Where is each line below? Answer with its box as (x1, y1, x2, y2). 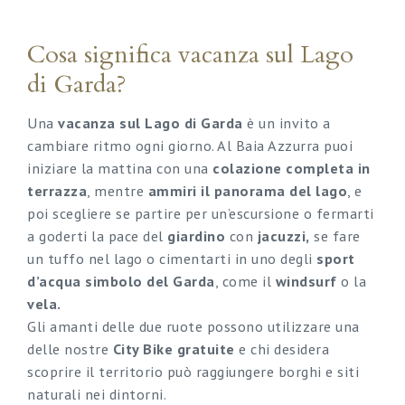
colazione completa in (212, 158, 371, 178)
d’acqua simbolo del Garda (27, 271, 215, 291)
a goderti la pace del (27, 226, 167, 246)
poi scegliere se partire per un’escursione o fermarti (27, 203, 374, 223)
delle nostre (27, 339, 113, 359)
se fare (309, 226, 361, 246)
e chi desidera (234, 339, 329, 359)
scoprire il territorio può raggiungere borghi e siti (27, 362, 359, 381)
